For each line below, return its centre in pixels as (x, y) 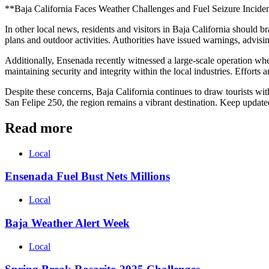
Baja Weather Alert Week (67, 223)
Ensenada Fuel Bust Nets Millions (87, 177)
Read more (39, 128)
